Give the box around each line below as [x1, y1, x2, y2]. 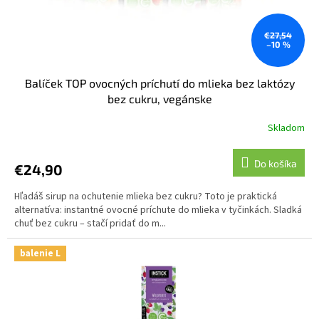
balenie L [20, 247, 61, 261]
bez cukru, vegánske [107, 92, 212, 106]
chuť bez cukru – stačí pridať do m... [14, 216, 166, 231]
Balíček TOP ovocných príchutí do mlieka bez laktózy [24, 76, 295, 90]
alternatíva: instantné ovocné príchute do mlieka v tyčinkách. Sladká [14, 203, 302, 218]
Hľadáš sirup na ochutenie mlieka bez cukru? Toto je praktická [14, 189, 277, 204]
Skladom [268, 120, 305, 135]
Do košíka [254, 157, 297, 170]
